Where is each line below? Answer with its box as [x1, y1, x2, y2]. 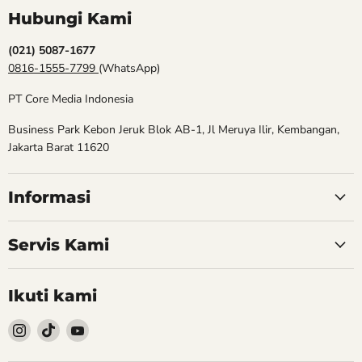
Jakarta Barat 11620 [8, 140, 109, 155]
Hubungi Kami [8, 9, 132, 28]
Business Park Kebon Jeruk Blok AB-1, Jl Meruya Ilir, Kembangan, [8, 122, 339, 137]
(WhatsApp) [99, 61, 160, 76]
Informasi [8, 187, 90, 207]
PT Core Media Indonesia [8, 91, 133, 107]
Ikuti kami [8, 286, 97, 305]
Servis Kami [8, 235, 109, 255]
